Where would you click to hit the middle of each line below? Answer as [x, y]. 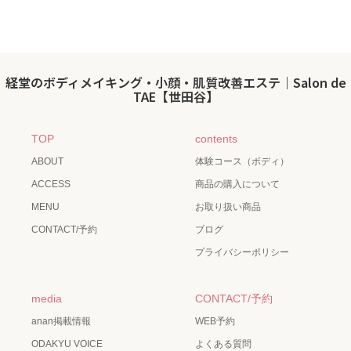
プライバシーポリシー [242, 252]
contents [216, 138]
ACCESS [51, 184]
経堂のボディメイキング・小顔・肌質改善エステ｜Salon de [175, 82]
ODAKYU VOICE [67, 344]
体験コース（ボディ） [242, 161]
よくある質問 [223, 344]
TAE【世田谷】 [175, 96]
